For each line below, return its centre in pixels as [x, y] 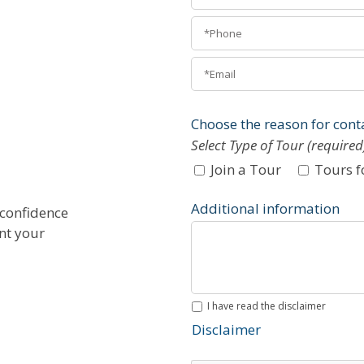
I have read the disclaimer [266, 305]
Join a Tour [246, 169]
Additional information [265, 208]
